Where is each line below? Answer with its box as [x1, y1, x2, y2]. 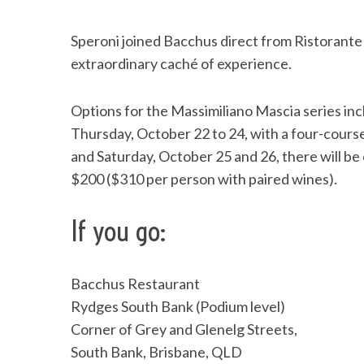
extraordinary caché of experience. [71, 54, 292, 72]
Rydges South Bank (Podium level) [71, 297, 285, 315]
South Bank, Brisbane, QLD [71, 343, 242, 361]
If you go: [71, 214, 167, 249]
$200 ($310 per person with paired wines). [71, 170, 337, 188]
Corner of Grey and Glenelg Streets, [71, 320, 297, 338]
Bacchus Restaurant [71, 275, 200, 292]
